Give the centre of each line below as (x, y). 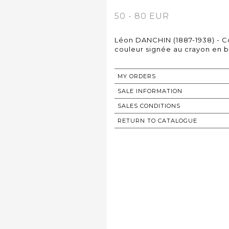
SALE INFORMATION (150, 91)
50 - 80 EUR (142, 16)
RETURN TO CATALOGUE (157, 121)
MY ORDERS (137, 76)
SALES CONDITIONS (149, 106)
